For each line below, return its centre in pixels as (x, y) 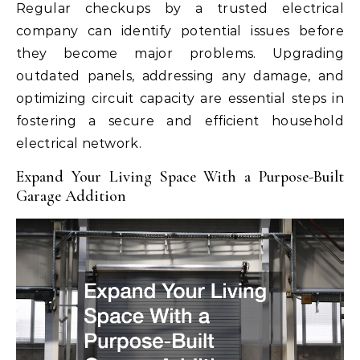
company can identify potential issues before (180, 31)
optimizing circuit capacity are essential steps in (180, 99)
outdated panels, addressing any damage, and (180, 76)
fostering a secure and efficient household (180, 121)
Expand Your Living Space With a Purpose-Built (180, 177)
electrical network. (79, 144)
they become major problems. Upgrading (180, 54)
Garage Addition (71, 196)
